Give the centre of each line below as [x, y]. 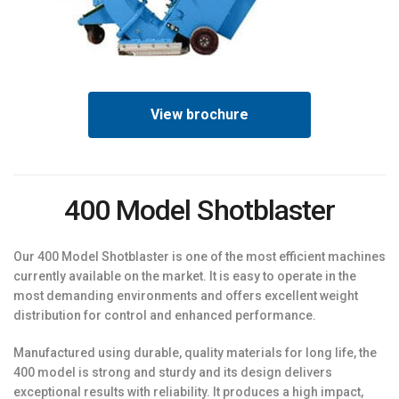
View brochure [199, 114]
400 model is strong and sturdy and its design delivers [173, 372]
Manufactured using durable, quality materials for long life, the [195, 353]
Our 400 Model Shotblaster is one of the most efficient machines [199, 256]
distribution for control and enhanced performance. [165, 315]
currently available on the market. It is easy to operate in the [185, 276]
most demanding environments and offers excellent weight [186, 296]
